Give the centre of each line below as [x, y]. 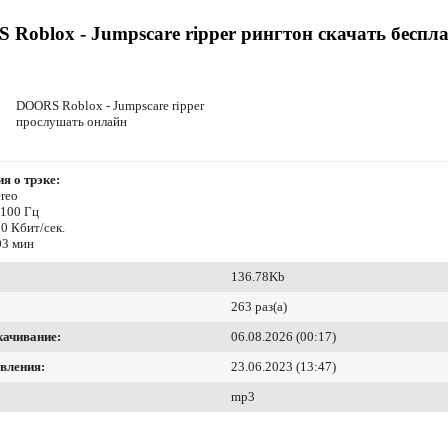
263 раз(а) [259, 307]
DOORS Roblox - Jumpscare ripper [110, 106]
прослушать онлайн [71, 122]
